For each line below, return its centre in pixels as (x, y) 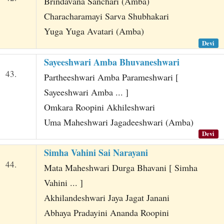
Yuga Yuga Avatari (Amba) (94, 31)
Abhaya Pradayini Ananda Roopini (106, 213)
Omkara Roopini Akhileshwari (99, 107)
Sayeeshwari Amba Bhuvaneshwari (111, 62)
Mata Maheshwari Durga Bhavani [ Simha (120, 168)
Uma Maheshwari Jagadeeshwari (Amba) (118, 122)
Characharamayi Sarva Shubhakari (106, 16)
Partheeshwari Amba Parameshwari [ (111, 77)
